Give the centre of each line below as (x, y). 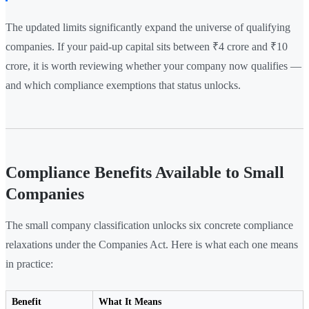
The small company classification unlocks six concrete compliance (149, 226)
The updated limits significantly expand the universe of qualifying (148, 28)
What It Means (130, 302)
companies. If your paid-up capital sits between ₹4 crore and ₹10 (147, 47)
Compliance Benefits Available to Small (145, 173)
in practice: (29, 264)
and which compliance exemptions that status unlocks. (123, 86)
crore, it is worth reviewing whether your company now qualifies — (153, 66)
